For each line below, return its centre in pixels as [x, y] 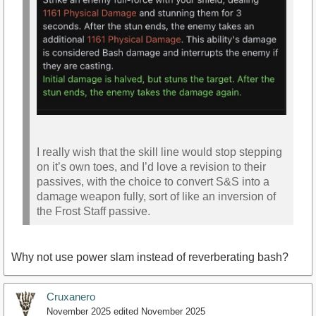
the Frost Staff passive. [93, 212]
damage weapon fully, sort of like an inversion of [156, 197]
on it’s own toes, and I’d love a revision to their [151, 167]
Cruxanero [71, 296]
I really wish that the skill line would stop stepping [159, 152]
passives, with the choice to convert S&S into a [153, 182]
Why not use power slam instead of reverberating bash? [150, 257]
